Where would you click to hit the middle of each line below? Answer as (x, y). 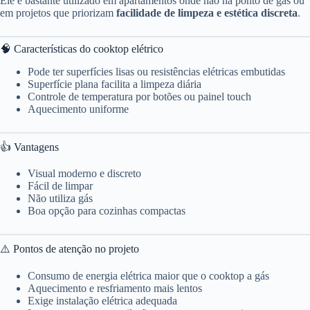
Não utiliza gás (60, 199)
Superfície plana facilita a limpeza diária (115, 84)
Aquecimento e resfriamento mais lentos (115, 289)
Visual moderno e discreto (84, 174)
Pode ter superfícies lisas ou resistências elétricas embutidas (156, 71)
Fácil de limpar (60, 186)
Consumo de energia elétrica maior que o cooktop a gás (148, 276)
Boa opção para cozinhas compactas (107, 211)
